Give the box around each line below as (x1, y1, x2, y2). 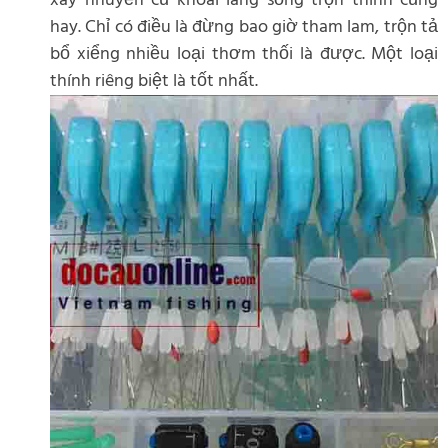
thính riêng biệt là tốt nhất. (50, 67, 258, 96)
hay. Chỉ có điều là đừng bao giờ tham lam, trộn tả (50, 13, 438, 42)
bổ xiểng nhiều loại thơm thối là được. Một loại (50, 40, 438, 69)
